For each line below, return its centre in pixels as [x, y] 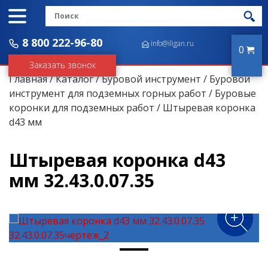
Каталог [74, 79]
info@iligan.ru [173, 43]
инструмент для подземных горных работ [108, 93]
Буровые [235, 93]
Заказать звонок [62, 65]
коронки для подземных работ [82, 108]
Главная [28, 79]
